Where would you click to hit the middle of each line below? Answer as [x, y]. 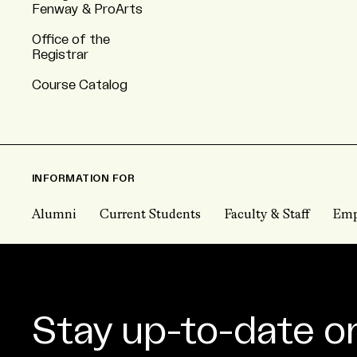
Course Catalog [80, 85]
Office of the [71, 40]
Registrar [60, 55]
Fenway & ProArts [87, 10]
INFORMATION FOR [84, 178]
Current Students [150, 215]
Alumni [54, 215]
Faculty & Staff [267, 215]
